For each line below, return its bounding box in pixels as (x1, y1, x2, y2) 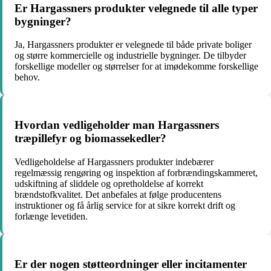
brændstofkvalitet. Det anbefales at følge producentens (15, 189, 221, 200)
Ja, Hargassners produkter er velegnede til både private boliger (15, 39, 252, 50)
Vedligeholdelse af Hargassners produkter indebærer (15, 156, 214, 167)
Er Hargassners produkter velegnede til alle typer (15, 1, 258, 15)
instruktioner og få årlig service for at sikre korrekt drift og (15, 200, 235, 211)
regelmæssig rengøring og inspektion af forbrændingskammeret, (15, 167, 258, 178)
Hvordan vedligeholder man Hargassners (15, 119, 219, 132)
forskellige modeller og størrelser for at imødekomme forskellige (15, 61, 258, 72)
